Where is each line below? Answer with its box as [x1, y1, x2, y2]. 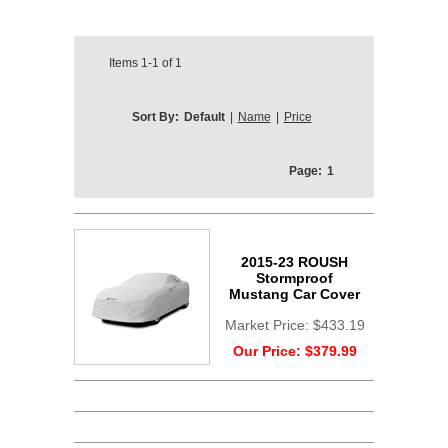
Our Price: [232, 343, 305, 359]
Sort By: [131, 110, 179, 124]
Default [183, 110, 225, 124]
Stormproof [256, 270, 333, 286]
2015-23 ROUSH [241, 254, 348, 270]
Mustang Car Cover [229, 286, 360, 302]
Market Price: [224, 317, 313, 333]
